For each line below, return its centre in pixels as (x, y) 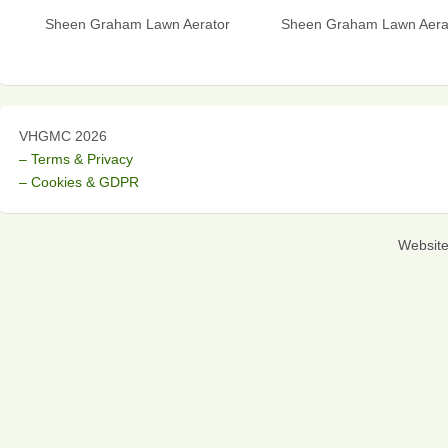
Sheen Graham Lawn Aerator (137, 24)
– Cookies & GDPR (79, 182)
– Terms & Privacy (76, 159)
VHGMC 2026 (63, 136)
